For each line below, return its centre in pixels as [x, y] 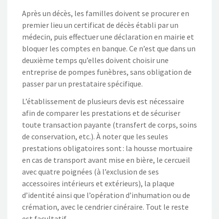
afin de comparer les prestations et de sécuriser [101, 113]
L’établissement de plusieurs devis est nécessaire [103, 101]
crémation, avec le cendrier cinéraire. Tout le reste [105, 207]
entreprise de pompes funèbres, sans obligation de [107, 72]
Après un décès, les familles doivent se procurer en [106, 13]
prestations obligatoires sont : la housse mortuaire [107, 148]
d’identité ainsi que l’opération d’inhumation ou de [106, 195]
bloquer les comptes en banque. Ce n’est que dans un [109, 48]
